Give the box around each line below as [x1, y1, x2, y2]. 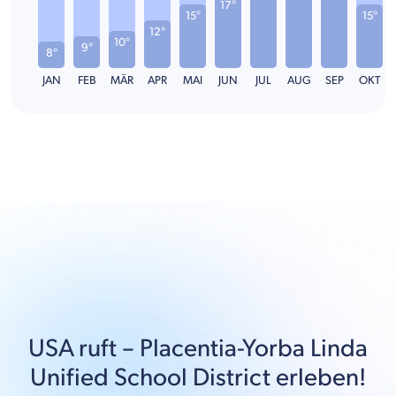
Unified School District [30, 362, 276, 392]
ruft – [73, 333, 140, 363]
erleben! [276, 362, 366, 392]
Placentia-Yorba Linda [140, 333, 368, 363]
